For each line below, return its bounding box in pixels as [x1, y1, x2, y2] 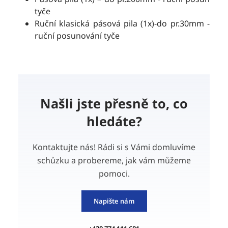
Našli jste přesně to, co [40, 95, 188, 112]
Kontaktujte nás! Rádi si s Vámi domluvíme [33, 141, 195, 153]
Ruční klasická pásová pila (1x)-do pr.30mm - [35, 18, 210, 30]
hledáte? [86, 112, 142, 130]
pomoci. [98, 168, 130, 180]
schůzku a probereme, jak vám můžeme [37, 155, 191, 166]
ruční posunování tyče [35, 30, 120, 42]
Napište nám [93, 196, 135, 206]
